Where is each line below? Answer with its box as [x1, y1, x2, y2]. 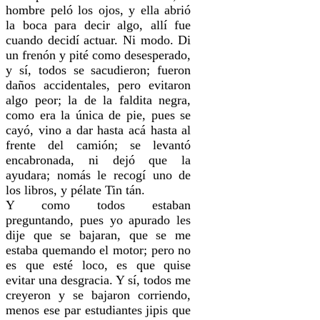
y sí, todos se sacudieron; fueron [6, 62, 191, 77]
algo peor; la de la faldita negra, [6, 92, 191, 107]
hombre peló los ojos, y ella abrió [6, 2, 191, 17]
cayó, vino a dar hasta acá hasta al [6, 122, 191, 137]
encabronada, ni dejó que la [6, 152, 191, 167]
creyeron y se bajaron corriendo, [6, 287, 191, 302]
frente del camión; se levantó [6, 137, 191, 152]
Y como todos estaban [6, 197, 191, 212]
